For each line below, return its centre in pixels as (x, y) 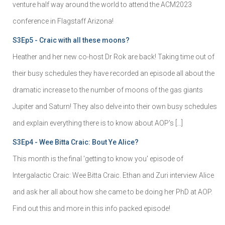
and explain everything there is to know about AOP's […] (98, 123)
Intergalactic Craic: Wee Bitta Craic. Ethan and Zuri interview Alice (113, 175)
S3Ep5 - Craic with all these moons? (71, 40)
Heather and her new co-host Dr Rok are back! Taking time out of (114, 57)
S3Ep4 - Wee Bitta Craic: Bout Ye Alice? (76, 142)
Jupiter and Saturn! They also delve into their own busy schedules (115, 106)
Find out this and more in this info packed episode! (91, 208)
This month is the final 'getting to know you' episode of (98, 158)
